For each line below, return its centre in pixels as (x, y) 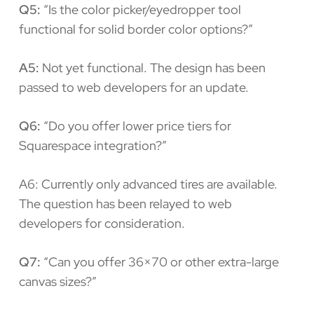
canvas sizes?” (57, 281)
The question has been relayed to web (125, 203)
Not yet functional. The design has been (152, 67)
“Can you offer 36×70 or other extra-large (159, 261)
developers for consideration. (102, 223)
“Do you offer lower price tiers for (136, 125)
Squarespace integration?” (93, 145)
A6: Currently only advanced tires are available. (148, 184)
